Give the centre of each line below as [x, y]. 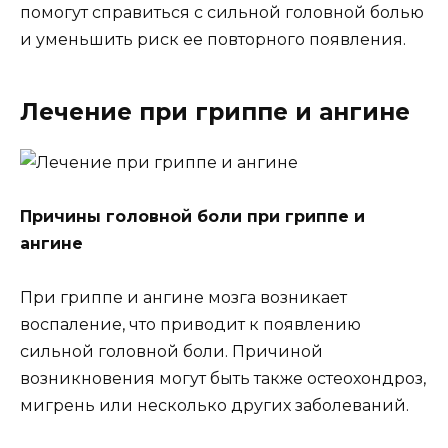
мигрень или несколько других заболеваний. [214, 406]
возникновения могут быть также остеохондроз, [223, 379]
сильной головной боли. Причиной [171, 352]
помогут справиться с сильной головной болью [222, 12]
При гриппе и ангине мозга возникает [183, 298]
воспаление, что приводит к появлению [190, 325]
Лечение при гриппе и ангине [215, 111]
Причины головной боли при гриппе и [192, 217]
